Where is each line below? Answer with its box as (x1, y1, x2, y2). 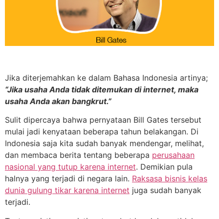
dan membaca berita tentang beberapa (5, 150, 152, 160)
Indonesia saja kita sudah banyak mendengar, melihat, (5, 138, 204, 149)
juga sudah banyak (130, 185, 201, 196)
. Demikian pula (136, 162, 193, 172)
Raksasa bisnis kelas (132, 174, 207, 184)
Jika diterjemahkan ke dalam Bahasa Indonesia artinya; (5, 72, 208, 83)
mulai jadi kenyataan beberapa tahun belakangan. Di (5, 127, 198, 137)
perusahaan (152, 150, 195, 160)
